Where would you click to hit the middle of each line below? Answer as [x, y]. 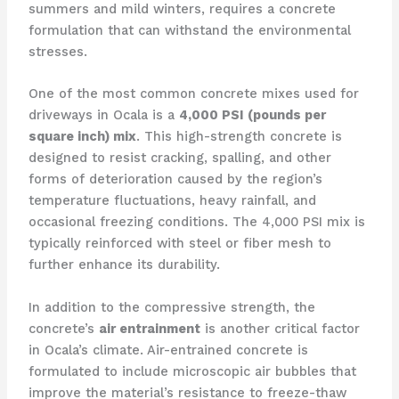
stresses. [57, 51]
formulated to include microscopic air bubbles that [192, 371]
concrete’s [63, 328]
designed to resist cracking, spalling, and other [179, 158]
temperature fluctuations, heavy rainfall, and [172, 201]
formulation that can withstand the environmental [189, 30]
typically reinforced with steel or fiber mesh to [179, 244]
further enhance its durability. [124, 265]
